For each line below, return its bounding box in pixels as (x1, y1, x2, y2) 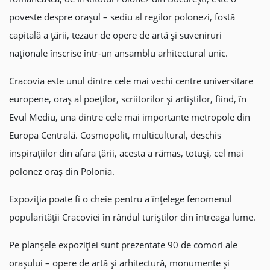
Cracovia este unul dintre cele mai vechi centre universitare (9, 75, 253, 87)
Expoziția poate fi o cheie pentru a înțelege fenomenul (9, 193, 232, 205)
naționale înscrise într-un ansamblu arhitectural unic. (9, 47, 228, 59)
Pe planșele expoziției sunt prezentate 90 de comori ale (9, 239, 237, 251)
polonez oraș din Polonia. (9, 165, 115, 177)
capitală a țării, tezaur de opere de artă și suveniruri (9, 29, 222, 41)
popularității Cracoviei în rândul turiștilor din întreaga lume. (9, 211, 256, 223)
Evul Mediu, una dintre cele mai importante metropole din (9, 111, 250, 123)
